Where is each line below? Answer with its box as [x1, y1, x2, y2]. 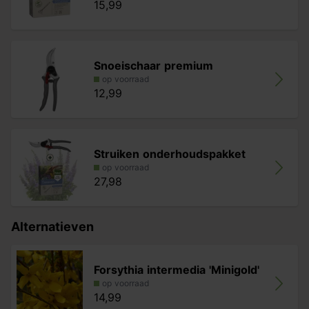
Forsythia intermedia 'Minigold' [94, 263, 259, 277]
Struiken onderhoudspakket [94, 147, 246, 161]
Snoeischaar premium [94, 59, 213, 72]
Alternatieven [11, 219, 94, 234]
